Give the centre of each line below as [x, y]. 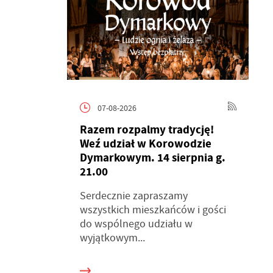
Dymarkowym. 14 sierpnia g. [152, 158]
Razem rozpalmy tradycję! [147, 129]
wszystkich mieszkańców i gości [153, 210]
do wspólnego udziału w [136, 224]
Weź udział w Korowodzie [145, 144]
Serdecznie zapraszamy [133, 196]
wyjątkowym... [112, 238]
